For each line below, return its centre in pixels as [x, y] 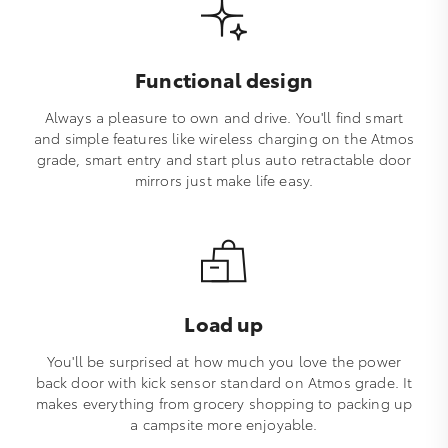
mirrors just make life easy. [224, 180]
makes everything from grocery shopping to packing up [224, 403]
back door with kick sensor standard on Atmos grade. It [224, 382]
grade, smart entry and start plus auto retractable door [224, 159]
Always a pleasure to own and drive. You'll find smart [224, 117]
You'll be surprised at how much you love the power [223, 361]
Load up [224, 323]
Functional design [224, 79]
